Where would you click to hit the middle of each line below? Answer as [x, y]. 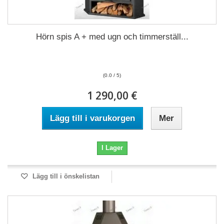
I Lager [112, 148]
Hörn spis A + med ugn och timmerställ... [112, 37]
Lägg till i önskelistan [65, 176]
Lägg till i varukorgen [92, 118]
